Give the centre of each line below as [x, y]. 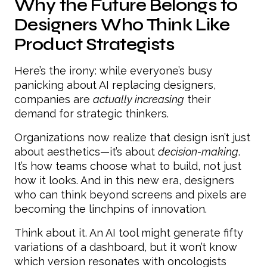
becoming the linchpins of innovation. [111, 209]
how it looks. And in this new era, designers [124, 180]
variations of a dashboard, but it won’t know [126, 247]
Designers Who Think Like [122, 24]
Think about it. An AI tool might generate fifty [129, 232]
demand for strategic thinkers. [91, 113]
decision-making [198, 151]
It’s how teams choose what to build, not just [128, 166]
